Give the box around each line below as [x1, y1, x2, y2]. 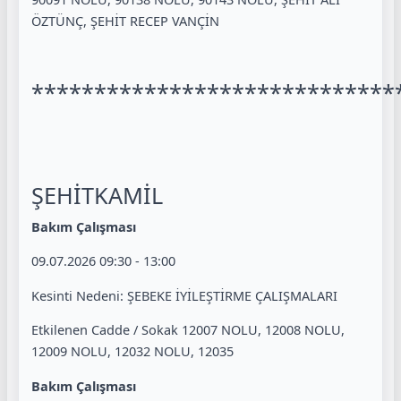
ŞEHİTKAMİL [31, 179, 163, 210]
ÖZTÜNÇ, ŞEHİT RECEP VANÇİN [31, 11, 219, 30]
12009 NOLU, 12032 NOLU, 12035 [31, 342, 234, 361]
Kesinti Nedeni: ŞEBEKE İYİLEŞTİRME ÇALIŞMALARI [31, 286, 337, 304]
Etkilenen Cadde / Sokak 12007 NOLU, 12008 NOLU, [31, 320, 345, 339]
